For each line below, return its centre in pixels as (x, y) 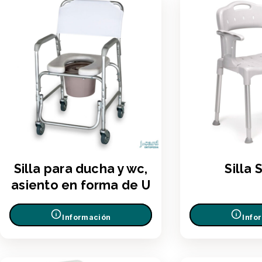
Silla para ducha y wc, (81, 168)
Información (87, 218)
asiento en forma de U (81, 185)
